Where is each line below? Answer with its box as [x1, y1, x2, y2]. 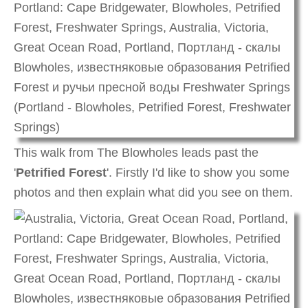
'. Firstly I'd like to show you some [107, 166, 289, 180]
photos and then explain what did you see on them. [14, 186, 293, 200]
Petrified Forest [16, 166, 107, 180]
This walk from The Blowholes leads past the [14, 146, 258, 160]
